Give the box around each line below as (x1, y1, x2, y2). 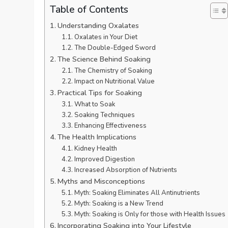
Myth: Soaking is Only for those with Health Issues (74, 209, 225, 219)
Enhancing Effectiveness (74, 121, 147, 130)
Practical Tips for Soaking (58, 87, 142, 98)
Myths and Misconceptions (58, 176, 146, 186)
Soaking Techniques (74, 110, 135, 120)
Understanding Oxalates (58, 20, 139, 31)
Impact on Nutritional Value (74, 76, 155, 86)
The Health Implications (58, 131, 137, 142)
